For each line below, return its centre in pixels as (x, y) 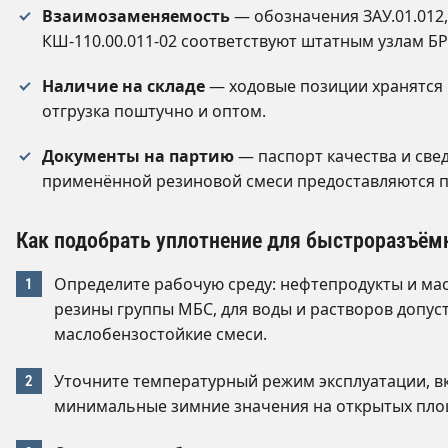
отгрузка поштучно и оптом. (154, 111)
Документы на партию (138, 156)
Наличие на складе (123, 86)
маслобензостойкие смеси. (160, 334)
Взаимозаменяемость (136, 16)
